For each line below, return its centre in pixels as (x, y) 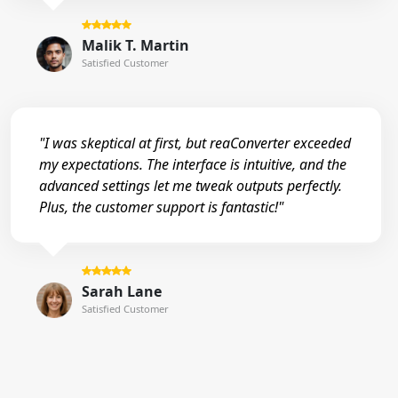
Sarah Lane (121, 291)
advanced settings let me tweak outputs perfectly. (191, 185)
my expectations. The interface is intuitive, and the (193, 164)
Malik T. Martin (135, 46)
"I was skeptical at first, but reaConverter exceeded (195, 143)
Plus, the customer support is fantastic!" (161, 207)
